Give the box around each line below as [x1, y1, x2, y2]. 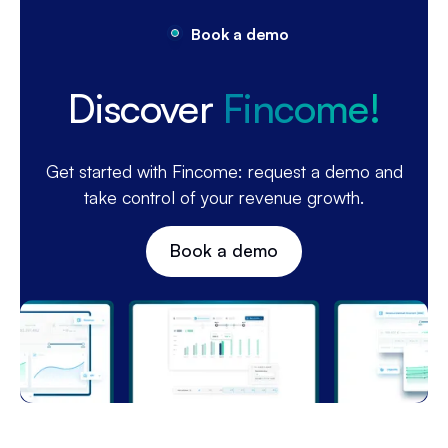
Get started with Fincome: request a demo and [45, 160, 403, 183]
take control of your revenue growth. [84, 186, 364, 209]
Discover [68, 82, 224, 132]
